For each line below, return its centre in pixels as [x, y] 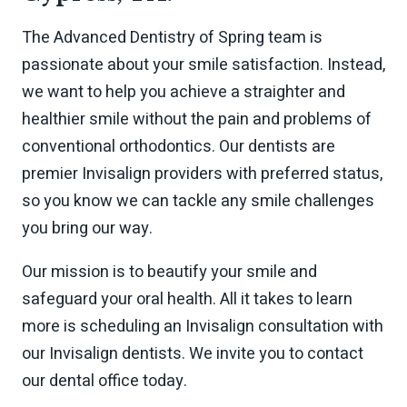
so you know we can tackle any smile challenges [198, 201]
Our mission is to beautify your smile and [169, 273]
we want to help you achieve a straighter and [184, 92]
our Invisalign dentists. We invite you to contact [193, 354]
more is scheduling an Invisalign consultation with [203, 327]
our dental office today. [104, 382]
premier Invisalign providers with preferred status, [202, 174]
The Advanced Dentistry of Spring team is [172, 37]
